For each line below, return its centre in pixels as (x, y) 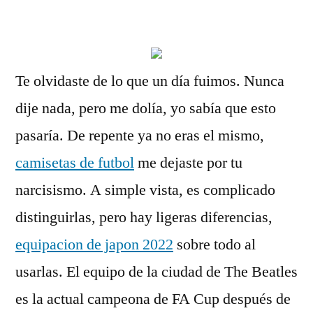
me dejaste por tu (188, 163)
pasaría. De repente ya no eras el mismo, (140, 136)
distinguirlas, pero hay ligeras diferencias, (144, 217)
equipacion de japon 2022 (94, 245)
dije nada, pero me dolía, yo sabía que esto (146, 108)
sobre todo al (214, 245)
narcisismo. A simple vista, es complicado (145, 190)
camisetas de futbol (75, 163)
